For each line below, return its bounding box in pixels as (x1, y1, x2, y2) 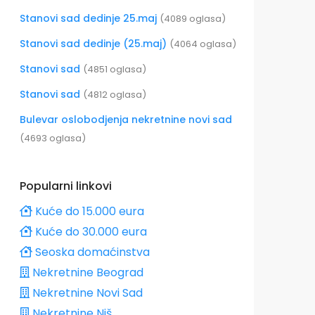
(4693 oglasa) (20, 131, 86, 146)
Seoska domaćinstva (32, 244, 150, 261)
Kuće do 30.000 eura (32, 224, 147, 240)
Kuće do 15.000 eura (32, 203, 144, 220)
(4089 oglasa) (160, 12, 226, 26)
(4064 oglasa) (169, 37, 236, 51)
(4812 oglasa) (83, 88, 146, 102)
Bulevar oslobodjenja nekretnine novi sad (20, 112, 232, 127)
